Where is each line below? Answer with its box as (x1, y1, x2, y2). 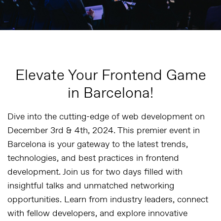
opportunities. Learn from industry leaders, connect (7, 193, 208, 206)
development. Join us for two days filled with (7, 166, 183, 178)
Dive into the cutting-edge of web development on (7, 110, 205, 123)
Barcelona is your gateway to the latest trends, (7, 138, 188, 150)
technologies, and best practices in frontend (7, 152, 179, 164)
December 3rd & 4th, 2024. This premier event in (7, 124, 200, 137)
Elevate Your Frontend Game (15, 65, 206, 86)
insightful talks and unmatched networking (7, 180, 174, 192)
